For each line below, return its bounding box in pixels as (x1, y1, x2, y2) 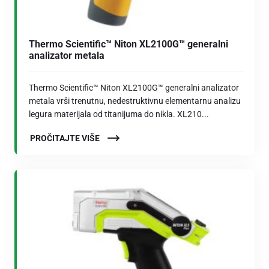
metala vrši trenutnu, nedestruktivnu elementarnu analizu (29, 96, 241, 106)
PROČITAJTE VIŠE (30, 133, 101, 144)
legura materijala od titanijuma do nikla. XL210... (29, 109, 209, 119)
